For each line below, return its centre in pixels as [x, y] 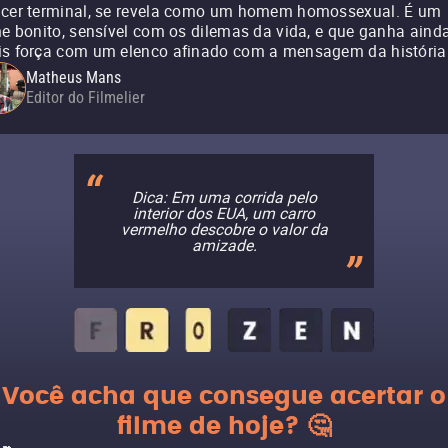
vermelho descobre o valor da [224, 229]
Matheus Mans [73, 77]
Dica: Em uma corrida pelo [224, 197]
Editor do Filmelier [85, 97]
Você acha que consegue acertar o [224, 397]
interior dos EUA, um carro [224, 213]
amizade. [224, 245]
